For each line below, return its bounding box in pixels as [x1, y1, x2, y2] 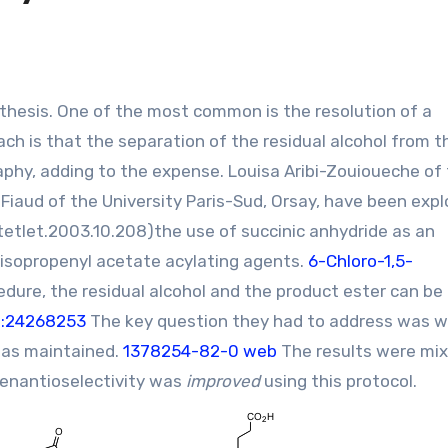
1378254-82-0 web [123, 341, 277, 361]
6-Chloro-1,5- [308, 251, 413, 271]
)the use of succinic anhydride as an [147, 221, 435, 241]
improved [186, 371, 260, 391]
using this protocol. [260, 371, 417, 391]
